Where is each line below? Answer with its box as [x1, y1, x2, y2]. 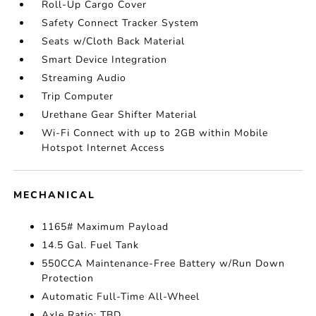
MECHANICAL [13, 188, 96, 202]
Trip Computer [42, 90, 114, 104]
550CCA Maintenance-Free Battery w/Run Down [42, 257, 286, 271]
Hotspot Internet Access [42, 141, 166, 155]
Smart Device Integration [42, 53, 168, 67]
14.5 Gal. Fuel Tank [42, 238, 140, 253]
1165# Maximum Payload [42, 220, 169, 234]
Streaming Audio [42, 71, 127, 85]
